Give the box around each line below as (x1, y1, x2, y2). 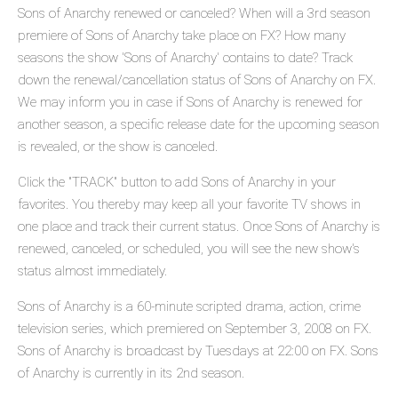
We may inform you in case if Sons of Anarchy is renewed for (18, 94, 362, 111)
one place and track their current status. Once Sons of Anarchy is (18, 219, 380, 235)
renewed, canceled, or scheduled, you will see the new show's (18, 241, 360, 258)
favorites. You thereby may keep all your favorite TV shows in (18, 196, 361, 213)
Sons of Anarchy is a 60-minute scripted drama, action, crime (18, 298, 361, 315)
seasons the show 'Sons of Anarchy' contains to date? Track (18, 50, 353, 67)
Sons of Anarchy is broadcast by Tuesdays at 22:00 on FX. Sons (18, 343, 378, 360)
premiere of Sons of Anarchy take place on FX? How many (18, 28, 346, 44)
